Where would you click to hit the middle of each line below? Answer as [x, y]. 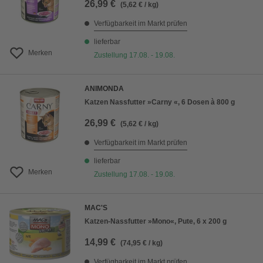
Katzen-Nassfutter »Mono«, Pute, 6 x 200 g [156, 222]
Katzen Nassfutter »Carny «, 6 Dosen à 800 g [160, 102]
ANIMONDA [104, 89]
